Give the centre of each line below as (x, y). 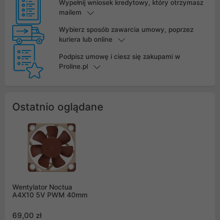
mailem (70, 13)
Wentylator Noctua (42, 187)
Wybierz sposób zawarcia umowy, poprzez (126, 30)
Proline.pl (73, 67)
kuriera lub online (85, 40)
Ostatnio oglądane (58, 107)
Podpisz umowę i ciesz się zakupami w (119, 57)
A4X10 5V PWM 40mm (50, 195)
